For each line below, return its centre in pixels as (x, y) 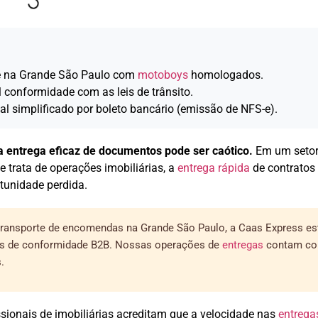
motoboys (163, 75)
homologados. (226, 75)
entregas (243, 245)
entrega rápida (214, 168)
